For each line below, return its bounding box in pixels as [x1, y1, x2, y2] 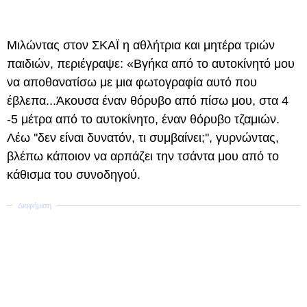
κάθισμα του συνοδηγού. [7, 168, 144, 182]
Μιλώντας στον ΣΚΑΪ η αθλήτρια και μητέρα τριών [7, 38, 275, 52]
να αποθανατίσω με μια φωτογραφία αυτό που [7, 75, 257, 89]
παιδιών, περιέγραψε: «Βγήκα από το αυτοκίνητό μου [7, 57, 295, 71]
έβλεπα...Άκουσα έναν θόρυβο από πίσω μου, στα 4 [7, 94, 288, 108]
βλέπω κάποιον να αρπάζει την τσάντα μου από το [7, 149, 279, 163]
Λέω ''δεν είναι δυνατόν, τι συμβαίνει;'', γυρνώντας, [7, 131, 279, 145]
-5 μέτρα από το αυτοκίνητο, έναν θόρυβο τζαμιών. [7, 112, 280, 126]
